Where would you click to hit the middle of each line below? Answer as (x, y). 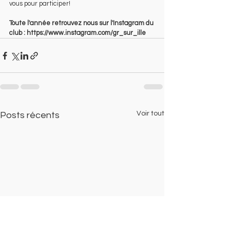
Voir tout (150, 113)
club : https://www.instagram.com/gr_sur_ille (78, 33)
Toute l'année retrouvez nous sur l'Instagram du (82, 23)
